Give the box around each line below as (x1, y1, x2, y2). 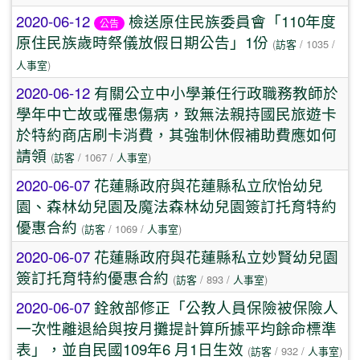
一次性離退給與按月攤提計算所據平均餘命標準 (16, 317, 337, 338)
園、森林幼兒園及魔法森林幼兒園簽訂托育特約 (16, 195, 337, 216)
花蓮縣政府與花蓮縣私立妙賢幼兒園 (94, 246, 338, 267)
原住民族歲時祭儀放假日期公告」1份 (16, 31, 268, 52)
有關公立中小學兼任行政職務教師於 (94, 82, 338, 103)
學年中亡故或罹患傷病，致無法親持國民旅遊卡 (16, 103, 337, 124)
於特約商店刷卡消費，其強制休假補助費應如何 (16, 124, 337, 145)
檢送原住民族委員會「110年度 (129, 10, 336, 31)
